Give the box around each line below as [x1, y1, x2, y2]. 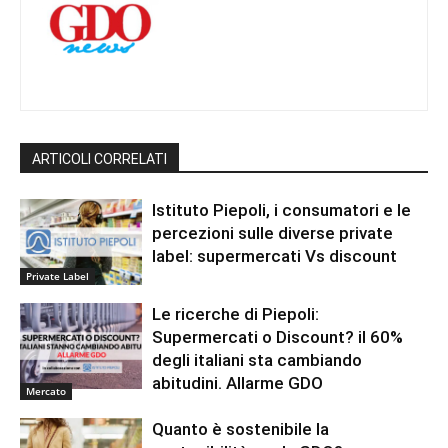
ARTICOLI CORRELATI [32, 151, 167, 168]
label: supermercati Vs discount [152, 246, 398, 267]
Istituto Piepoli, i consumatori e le [152, 200, 412, 221]
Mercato [26, 383, 66, 398]
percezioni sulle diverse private [152, 223, 394, 244]
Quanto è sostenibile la [152, 418, 330, 439]
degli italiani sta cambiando [152, 349, 363, 370]
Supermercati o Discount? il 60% [152, 326, 404, 347]
